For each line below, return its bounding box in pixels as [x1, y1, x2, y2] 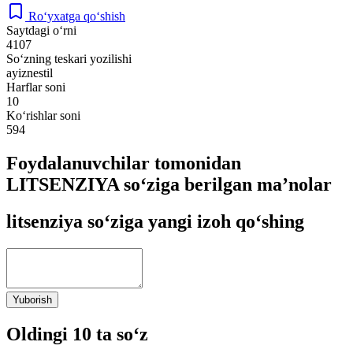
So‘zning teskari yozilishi [6, 51, 132, 65]
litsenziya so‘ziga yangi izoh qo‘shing [6, 210, 304, 232]
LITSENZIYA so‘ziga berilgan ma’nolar [6, 173, 332, 195]
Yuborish [13, 293, 52, 306]
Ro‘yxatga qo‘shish [28, 9, 125, 23]
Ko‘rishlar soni [6, 108, 80, 122]
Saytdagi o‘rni [6, 23, 76, 37]
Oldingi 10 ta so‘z [6, 323, 148, 344]
